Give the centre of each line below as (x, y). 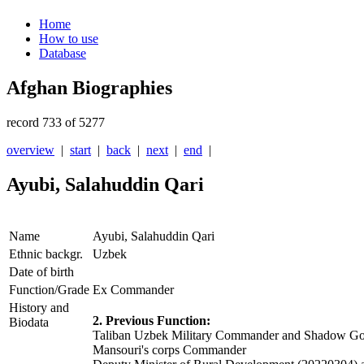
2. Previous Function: (152, 321)
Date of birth (41, 272)
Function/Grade (49, 290)
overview (30, 150)
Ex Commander (133, 290)
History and (39, 308)
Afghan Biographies (89, 88)
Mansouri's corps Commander (169, 350)
